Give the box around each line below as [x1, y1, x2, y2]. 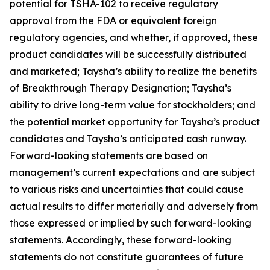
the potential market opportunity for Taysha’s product [10, 116, 260, 128]
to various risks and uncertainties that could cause [10, 183, 244, 196]
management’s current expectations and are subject [10, 166, 255, 179]
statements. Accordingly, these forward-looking [10, 234, 231, 246]
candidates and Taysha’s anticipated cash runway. [10, 133, 246, 145]
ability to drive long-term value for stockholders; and [10, 99, 256, 111]
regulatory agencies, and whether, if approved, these [10, 31, 258, 44]
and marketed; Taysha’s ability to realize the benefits [10, 65, 257, 78]
